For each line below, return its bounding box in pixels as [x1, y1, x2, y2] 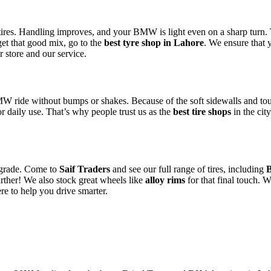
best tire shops [173, 106, 231, 117]
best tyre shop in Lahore [104, 38, 204, 48]
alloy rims [145, 175, 185, 185]
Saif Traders [59, 164, 110, 174]
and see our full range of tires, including [113, 164, 266, 174]
